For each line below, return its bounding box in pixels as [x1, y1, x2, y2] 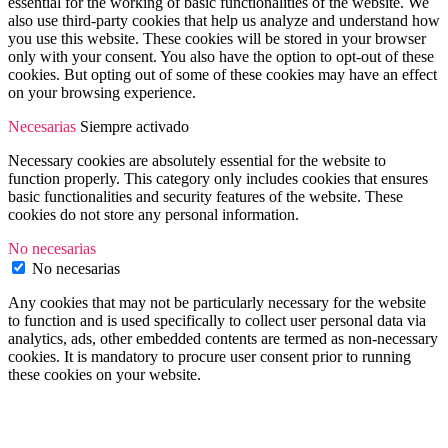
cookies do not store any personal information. [8, 206, 299, 224]
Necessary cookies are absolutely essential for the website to [8, 152, 386, 170]
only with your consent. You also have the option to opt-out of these [8, 48, 434, 66]
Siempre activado [80, 118, 189, 136]
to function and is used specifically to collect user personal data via [8, 312, 426, 330]
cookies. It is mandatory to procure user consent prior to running [8, 348, 411, 366]
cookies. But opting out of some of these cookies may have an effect [8, 66, 437, 84]
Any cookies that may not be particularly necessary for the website [8, 294, 426, 312]
